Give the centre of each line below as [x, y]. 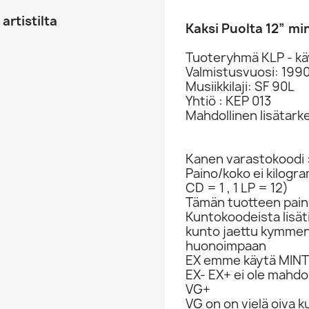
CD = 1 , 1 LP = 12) [237, 188]
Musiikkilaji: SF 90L [240, 87]
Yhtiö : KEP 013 [228, 101]
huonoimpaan [226, 246]
